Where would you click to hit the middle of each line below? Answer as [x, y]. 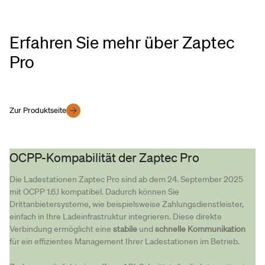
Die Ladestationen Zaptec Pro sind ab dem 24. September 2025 [126, 180]
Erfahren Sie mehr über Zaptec [122, 42]
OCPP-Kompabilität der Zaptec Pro [104, 158]
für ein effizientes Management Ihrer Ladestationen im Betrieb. [125, 242]
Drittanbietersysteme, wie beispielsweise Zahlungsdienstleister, [127, 204]
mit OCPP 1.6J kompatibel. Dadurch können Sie [94, 192]
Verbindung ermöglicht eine [61, 229]
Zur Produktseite [38, 111]
